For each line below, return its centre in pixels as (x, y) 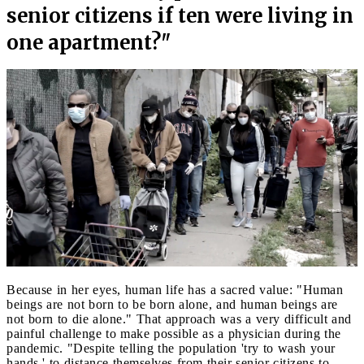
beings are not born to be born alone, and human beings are (172, 304)
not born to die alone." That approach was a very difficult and (179, 318)
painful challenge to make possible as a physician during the (174, 333)
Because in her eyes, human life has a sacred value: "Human (175, 289)
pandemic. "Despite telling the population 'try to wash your (171, 348)
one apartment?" (89, 42)
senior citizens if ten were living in (180, 15)
